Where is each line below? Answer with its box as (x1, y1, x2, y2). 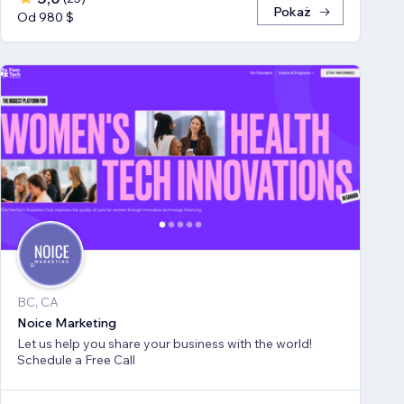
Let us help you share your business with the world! (17, 335, 312, 352)
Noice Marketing (17, 314, 116, 331)
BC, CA (17, 293, 59, 310)
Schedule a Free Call (17, 351, 135, 368)
